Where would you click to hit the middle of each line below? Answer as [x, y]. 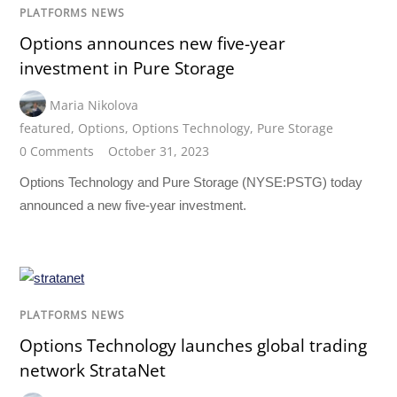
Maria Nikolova [94, 105]
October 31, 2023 [159, 152]
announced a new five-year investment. [133, 205]
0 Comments [57, 152]
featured [46, 128]
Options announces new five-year [153, 44]
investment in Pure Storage [128, 69]
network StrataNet [93, 371]
